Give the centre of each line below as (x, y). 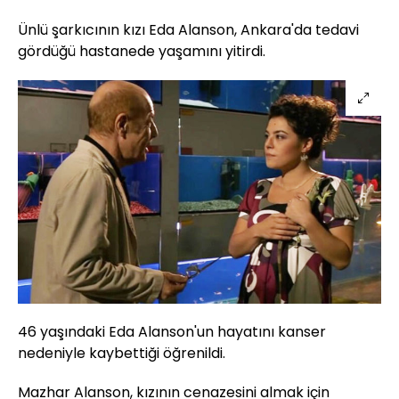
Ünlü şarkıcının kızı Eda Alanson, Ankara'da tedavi (188, 30)
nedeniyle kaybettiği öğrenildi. (122, 354)
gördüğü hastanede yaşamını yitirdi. (142, 52)
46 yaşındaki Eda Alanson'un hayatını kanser (172, 332)
